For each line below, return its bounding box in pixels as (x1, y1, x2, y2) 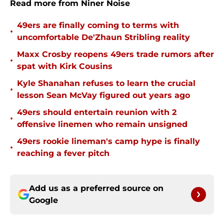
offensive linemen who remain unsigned (17, 119, 187, 129)
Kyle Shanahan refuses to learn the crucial (17, 78, 195, 88)
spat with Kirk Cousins (17, 61, 112, 71)
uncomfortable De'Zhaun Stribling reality (17, 32, 190, 42)
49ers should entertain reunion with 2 (17, 107, 176, 117)
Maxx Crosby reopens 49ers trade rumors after (17, 49, 214, 59)
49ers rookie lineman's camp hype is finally (17, 136, 200, 146)
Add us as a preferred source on (29, 183, 163, 193)
